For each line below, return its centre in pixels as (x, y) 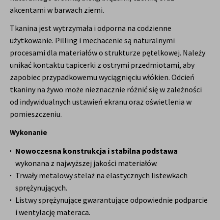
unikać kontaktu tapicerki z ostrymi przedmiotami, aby (102, 65)
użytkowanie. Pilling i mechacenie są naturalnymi (92, 41)
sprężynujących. (41, 187)
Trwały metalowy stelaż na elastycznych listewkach (101, 175)
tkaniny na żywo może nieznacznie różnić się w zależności (106, 90)
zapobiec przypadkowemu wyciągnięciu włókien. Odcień (102, 77)
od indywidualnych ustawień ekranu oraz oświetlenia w (101, 102)
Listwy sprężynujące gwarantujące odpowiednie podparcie (111, 200)
